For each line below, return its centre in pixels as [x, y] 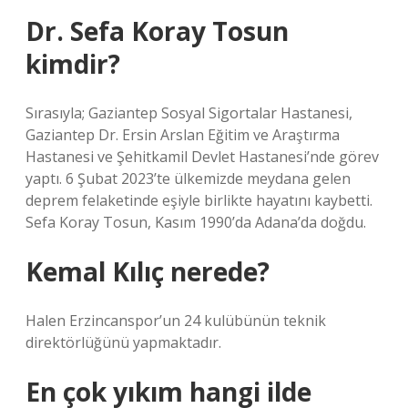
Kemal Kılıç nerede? [148, 271]
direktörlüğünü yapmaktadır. [123, 342]
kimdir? [73, 64]
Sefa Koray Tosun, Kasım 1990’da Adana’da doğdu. [196, 222]
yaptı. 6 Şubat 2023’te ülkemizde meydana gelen [188, 178]
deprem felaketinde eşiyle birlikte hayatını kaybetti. [199, 200]
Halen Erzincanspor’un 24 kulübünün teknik [176, 321]
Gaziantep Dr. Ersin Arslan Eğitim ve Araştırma [183, 135]
